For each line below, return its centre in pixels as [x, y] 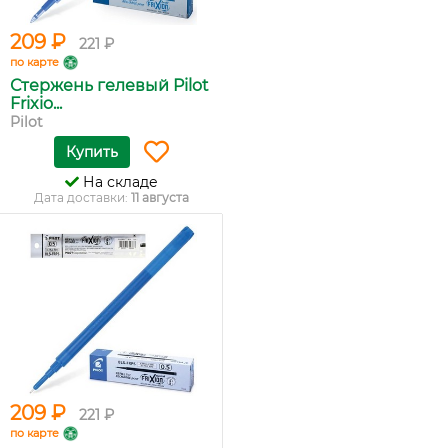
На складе [118, 182]
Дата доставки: [82, 198]
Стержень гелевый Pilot [109, 86]
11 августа [159, 198]
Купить [91, 152]
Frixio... [36, 104]
